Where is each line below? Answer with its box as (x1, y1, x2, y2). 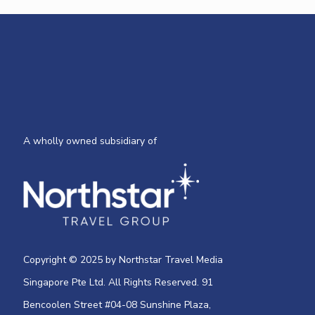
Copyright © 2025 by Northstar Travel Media (23, 253, 223, 267)
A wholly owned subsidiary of (23, 134, 157, 148)
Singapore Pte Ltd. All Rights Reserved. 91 (23, 276, 213, 290)
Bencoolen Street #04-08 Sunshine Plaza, (23, 298, 211, 312)
